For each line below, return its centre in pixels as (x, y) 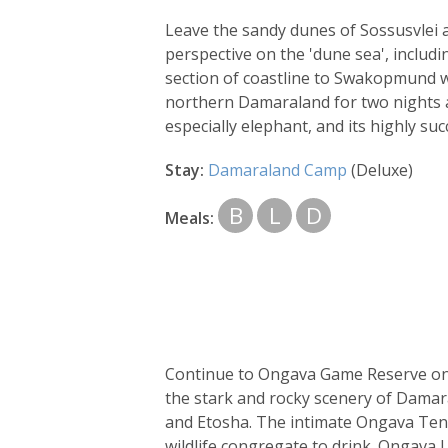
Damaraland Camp (279, 169)
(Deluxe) (382, 169)
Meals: (189, 217)
